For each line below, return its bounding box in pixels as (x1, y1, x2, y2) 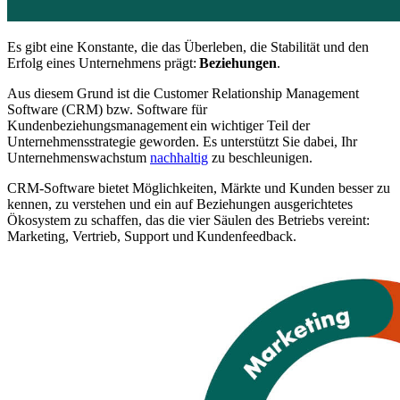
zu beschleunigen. (208, 149, 312, 165)
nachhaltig (150, 149, 208, 165)
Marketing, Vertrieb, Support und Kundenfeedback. (7, 228, 296, 244)
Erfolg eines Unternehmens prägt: (7, 54, 199, 71)
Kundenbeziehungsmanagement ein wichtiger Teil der (7, 117, 310, 133)
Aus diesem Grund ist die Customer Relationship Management (7, 85, 359, 101)
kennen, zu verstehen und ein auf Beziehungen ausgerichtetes (7, 196, 353, 212)
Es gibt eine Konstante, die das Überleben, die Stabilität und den (7, 38, 369, 54)
